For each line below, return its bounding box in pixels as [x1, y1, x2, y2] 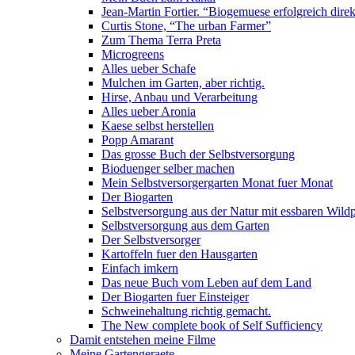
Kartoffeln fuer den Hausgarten [101, 247, 258, 261]
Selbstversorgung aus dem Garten [101, 219, 269, 232]
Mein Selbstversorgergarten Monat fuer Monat [101, 176, 333, 189]
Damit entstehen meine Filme [70, 333, 216, 346]
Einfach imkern [101, 261, 178, 275]
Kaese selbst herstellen [101, 119, 214, 132]
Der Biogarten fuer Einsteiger [101, 290, 249, 303]
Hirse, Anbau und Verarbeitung [101, 90, 258, 104]
